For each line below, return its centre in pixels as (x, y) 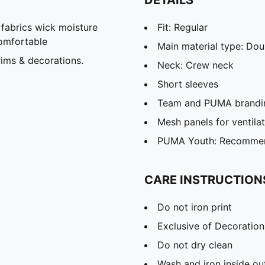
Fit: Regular (182, 27)
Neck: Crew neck (195, 65)
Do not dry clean (195, 245)
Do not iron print (195, 207)
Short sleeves (188, 84)
